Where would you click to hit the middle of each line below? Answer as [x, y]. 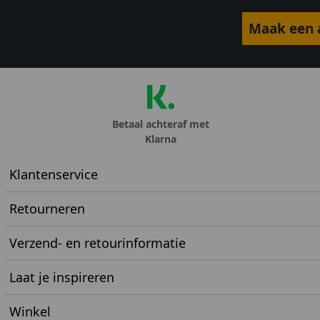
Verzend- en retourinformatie [97, 243]
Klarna [161, 139]
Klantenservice [54, 175]
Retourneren [47, 209]
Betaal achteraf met [161, 124]
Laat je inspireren [62, 277]
